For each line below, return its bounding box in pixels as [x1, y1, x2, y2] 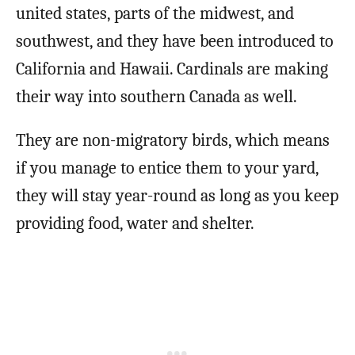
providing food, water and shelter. [16, 213, 254, 235]
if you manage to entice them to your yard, [16, 158, 319, 179]
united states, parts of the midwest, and [16, 3, 294, 25]
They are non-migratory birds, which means [16, 130, 330, 151]
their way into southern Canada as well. [16, 86, 297, 108]
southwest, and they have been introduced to [16, 31, 334, 52]
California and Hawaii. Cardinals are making [16, 59, 328, 80]
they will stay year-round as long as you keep [16, 185, 338, 207]
